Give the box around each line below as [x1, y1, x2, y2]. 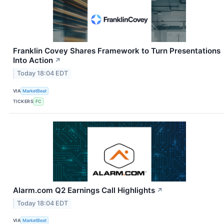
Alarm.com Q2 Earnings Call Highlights [13, 185, 155, 195]
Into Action [13, 55, 53, 65]
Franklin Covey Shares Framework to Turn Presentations [13, 46, 220, 56]
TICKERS [13, 98, 34, 104]
